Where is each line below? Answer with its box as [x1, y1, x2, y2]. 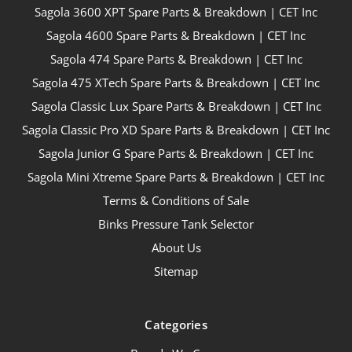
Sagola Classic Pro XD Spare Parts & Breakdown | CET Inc [22, 121, 330, 137]
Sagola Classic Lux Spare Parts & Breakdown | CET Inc [31, 97, 321, 114]
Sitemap [154, 262, 198, 279]
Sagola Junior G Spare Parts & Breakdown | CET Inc [38, 145, 313, 161]
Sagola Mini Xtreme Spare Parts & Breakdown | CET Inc [27, 168, 324, 185]
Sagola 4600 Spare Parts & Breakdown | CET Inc [46, 27, 306, 43]
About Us [151, 239, 201, 255]
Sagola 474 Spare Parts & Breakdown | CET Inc [49, 50, 302, 67]
